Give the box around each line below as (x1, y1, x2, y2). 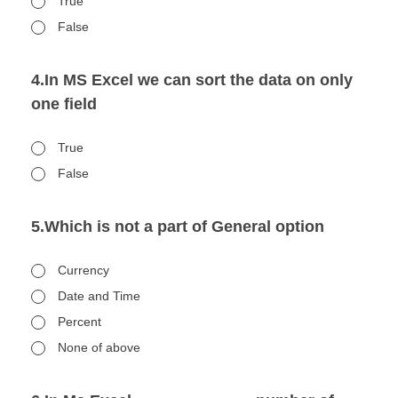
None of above (58, 340, 140, 354)
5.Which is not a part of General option (31, 218, 324, 235)
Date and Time (58, 289, 140, 303)
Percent (58, 314, 101, 329)
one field (31, 95, 97, 113)
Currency (58, 263, 109, 277)
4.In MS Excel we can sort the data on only (31, 71, 353, 89)
